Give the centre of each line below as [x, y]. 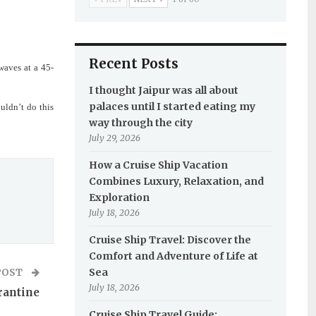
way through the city [140, 123]
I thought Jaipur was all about [163, 90]
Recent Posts [133, 63]
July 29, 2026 [114, 138]
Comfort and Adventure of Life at [173, 256]
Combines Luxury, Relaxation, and [176, 181]
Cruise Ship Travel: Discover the [170, 240]
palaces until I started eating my [172, 107]
